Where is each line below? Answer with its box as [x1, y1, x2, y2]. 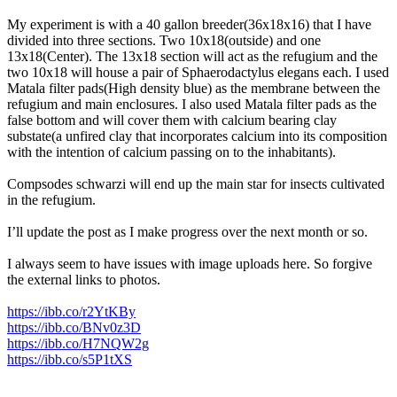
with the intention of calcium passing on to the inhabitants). [7, 144, 336, 160]
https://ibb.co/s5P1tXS [7, 351, 132, 367]
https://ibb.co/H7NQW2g [7, 335, 149, 351]
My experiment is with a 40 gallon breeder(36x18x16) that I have [7, 16, 371, 32]
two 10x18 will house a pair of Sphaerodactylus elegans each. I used [7, 64, 389, 80]
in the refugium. [7, 191, 99, 207]
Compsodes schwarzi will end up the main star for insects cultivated [7, 175, 385, 191]
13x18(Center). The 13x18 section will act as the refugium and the [7, 48, 378, 64]
